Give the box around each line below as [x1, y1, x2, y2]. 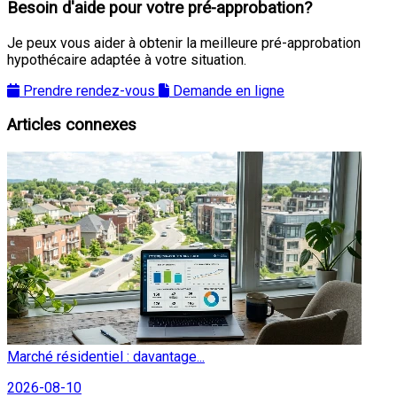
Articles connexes [7, 115, 136, 136]
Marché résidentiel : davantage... [7, 348, 205, 366]
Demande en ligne [173, 82, 284, 99]
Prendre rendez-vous [23, 82, 155, 99]
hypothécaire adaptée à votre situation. [7, 51, 246, 68]
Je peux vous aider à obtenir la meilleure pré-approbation [7, 34, 361, 51]
